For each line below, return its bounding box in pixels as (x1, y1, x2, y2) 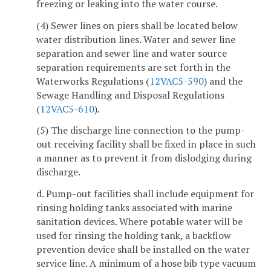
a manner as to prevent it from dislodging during (36, 151, 252, 165)
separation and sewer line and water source (36, 46, 227, 60)
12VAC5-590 (149, 74, 204, 88)
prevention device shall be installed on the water (36, 243, 250, 256)
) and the (204, 74, 243, 88)
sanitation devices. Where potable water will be (36, 215, 243, 229)
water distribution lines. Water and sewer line (36, 32, 235, 46)
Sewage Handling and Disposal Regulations (36, 88, 224, 102)
